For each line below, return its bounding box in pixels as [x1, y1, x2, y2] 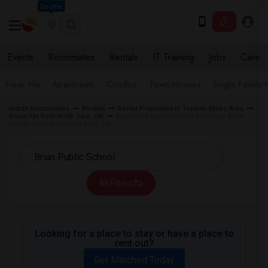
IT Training [153, 50, 194, 64]
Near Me [6, 78, 40, 91]
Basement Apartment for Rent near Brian [116, 112, 244, 120]
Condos [106, 78, 137, 91]
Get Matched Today [93, 254, 175, 266]
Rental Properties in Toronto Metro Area [118, 105, 243, 112]
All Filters [98, 178, 133, 188]
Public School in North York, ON [9, 120, 111, 128]
